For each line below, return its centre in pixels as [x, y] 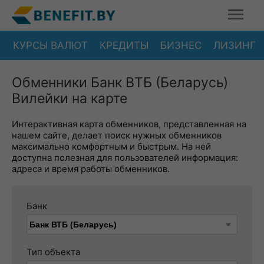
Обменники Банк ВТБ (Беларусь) [120, 82]
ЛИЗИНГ [235, 45]
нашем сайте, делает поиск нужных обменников [117, 135]
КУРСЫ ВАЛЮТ [50, 45]
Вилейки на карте [70, 98]
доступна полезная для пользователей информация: [125, 158]
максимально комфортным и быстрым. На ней [111, 146]
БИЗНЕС [181, 45]
